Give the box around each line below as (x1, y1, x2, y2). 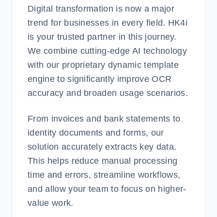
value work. (28, 198, 74, 208)
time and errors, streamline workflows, (28, 170, 181, 180)
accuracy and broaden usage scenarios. (28, 88, 188, 98)
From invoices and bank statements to (28, 114, 181, 124)
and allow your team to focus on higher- (28, 184, 186, 194)
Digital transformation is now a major (28, 4, 174, 14)
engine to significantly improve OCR (28, 74, 172, 84)
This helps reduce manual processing (28, 156, 178, 166)
